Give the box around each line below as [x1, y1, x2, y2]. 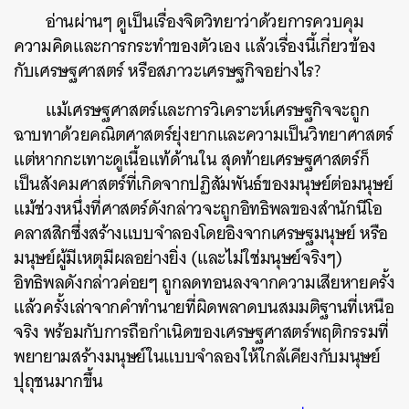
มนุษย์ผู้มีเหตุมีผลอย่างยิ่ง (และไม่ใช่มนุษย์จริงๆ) [14, 243, 342, 273]
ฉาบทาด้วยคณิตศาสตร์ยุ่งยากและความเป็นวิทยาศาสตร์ [14, 120, 393, 150]
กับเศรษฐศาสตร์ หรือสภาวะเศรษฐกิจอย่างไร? [14, 56, 320, 86]
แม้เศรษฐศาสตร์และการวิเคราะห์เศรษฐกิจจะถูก [46, 95, 370, 125]
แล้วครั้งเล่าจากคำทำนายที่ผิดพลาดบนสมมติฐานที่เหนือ [14, 292, 394, 322]
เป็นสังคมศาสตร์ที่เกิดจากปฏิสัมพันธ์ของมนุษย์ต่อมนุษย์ [14, 169, 393, 199]
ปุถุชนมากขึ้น [14, 366, 103, 396]
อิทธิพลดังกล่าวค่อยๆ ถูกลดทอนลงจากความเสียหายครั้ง [14, 267, 395, 298]
